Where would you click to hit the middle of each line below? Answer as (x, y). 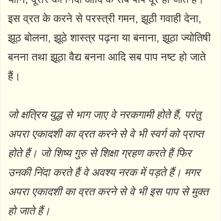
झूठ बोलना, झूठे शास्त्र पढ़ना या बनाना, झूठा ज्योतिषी (109, 37)
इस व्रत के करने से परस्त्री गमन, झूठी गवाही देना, (105, 18)
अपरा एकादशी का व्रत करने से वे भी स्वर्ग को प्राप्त (106, 134)
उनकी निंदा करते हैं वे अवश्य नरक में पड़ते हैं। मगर (104, 172)
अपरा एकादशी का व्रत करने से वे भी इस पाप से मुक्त (108, 191)
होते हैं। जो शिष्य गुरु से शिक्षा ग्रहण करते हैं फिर (100, 153)
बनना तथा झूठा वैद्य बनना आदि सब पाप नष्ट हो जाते (107, 57)
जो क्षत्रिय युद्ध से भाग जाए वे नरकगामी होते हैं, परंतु (104, 114)
